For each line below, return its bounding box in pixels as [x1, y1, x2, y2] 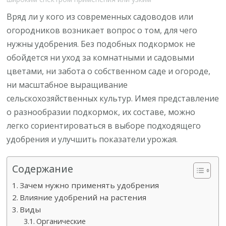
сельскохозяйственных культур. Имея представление [7, 92, 219, 104]
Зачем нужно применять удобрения [20, 180, 159, 190]
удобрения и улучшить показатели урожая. [7, 133, 178, 145]
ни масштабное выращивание [7, 79, 128, 90]
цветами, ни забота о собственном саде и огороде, [7, 65, 211, 77]
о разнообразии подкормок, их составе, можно [7, 106, 196, 118]
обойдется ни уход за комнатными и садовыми [7, 51, 195, 63]
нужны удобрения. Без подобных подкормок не [7, 38, 196, 49]
